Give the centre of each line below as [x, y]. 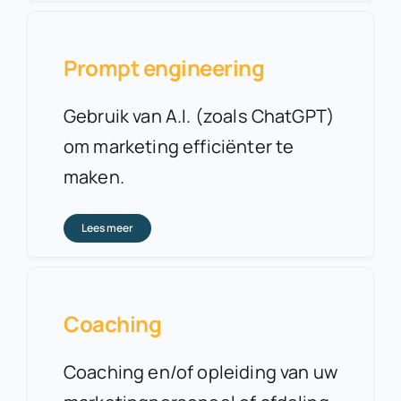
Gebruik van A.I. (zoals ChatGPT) [199, 115]
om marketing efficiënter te [179, 146]
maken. [94, 176]
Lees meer [107, 227]
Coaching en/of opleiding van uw [200, 371]
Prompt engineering [164, 67]
